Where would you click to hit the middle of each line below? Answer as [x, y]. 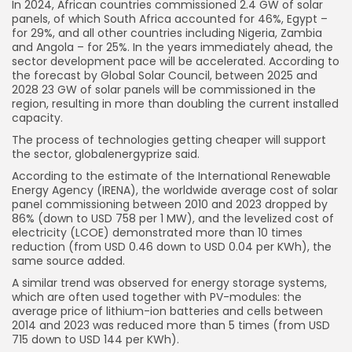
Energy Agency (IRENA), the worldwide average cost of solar [175, 191]
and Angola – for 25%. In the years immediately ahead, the [172, 48]
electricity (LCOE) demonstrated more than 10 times [157, 233]
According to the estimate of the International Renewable [171, 176]
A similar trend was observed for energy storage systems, [169, 283]
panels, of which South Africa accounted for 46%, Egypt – [170, 19]
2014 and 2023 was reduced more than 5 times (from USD [171, 326]
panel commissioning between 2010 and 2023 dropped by [170, 205]
